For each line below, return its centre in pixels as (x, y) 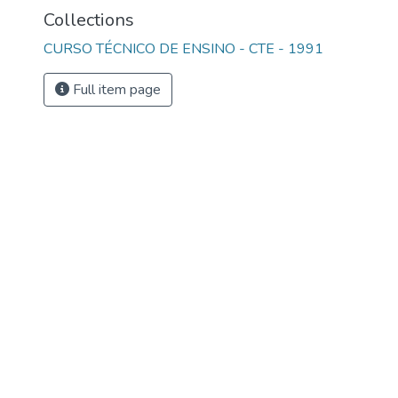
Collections (89, 20)
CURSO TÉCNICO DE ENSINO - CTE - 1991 (183, 49)
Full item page (115, 90)
